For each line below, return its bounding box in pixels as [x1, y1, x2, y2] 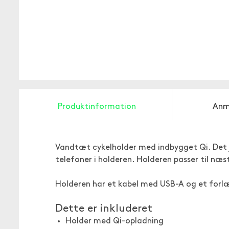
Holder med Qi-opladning [65, 217, 164, 225]
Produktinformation [58, 103, 136, 111]
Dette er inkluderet [55, 203, 152, 214]
